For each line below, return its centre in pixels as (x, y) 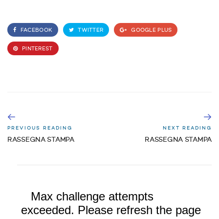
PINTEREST (36, 49)
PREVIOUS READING (40, 128)
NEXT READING (187, 128)
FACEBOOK (36, 31)
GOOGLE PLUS (151, 31)
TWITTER (90, 31)
